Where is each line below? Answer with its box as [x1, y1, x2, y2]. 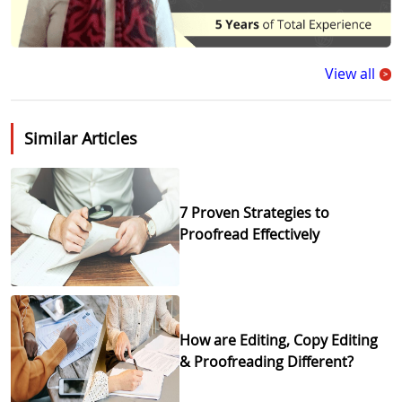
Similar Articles [24, 127, 137, 150]
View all [325, 63, 375, 83]
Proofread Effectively [179, 224, 320, 245]
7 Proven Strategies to [179, 203, 330, 223]
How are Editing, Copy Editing [179, 330, 379, 351]
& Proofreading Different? [179, 352, 354, 372]
